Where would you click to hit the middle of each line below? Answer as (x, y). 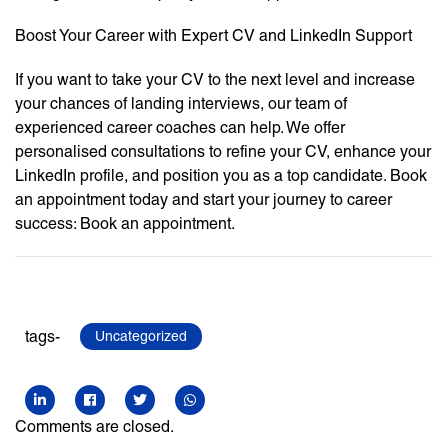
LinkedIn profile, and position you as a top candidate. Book (221, 176)
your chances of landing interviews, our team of (181, 104)
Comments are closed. (94, 427)
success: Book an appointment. (125, 224)
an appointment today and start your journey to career (203, 200)
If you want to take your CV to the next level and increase (215, 80)
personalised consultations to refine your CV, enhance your (223, 152)
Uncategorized (141, 336)
